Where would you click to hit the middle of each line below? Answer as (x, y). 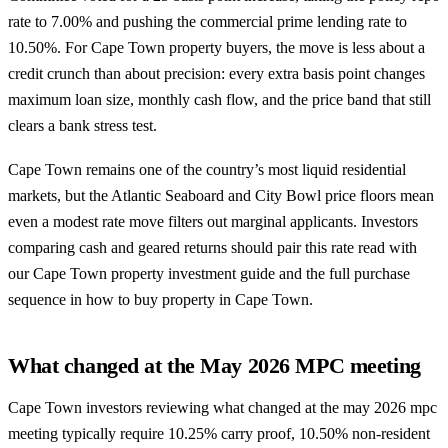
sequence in (47, 299)
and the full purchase (342, 273)
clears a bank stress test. (82, 126)
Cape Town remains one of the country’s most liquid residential (207, 169)
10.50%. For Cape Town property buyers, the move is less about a (216, 48)
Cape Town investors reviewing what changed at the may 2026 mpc (222, 407)
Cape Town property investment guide (154, 273)
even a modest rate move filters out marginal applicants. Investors (213, 221)
